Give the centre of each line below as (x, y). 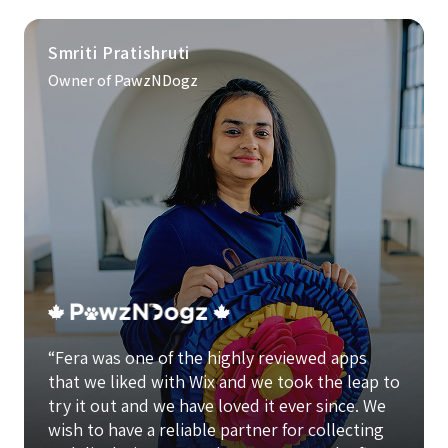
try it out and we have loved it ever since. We (217, 406)
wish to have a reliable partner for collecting (216, 430)
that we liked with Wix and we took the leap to (224, 382)
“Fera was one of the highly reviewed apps (207, 358)
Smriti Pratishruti (119, 53)
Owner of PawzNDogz (123, 81)
